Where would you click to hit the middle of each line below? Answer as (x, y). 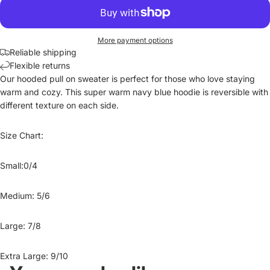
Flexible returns (40, 66)
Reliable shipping (43, 52)
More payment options (135, 41)
